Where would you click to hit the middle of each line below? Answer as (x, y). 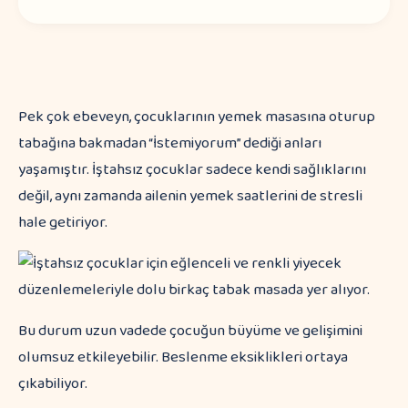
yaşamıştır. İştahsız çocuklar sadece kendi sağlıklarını (192, 170)
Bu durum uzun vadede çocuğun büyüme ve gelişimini (190, 331)
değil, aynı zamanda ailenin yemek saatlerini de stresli (190, 196)
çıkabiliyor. (53, 384)
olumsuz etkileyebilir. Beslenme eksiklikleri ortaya (183, 357)
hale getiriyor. (63, 223)
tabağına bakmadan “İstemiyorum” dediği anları (170, 143)
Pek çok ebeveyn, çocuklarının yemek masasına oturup (197, 117)
